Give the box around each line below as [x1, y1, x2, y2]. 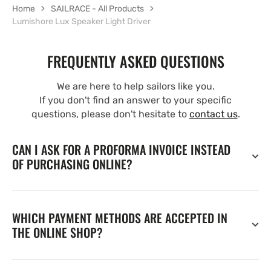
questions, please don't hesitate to [31, 108, 189, 120]
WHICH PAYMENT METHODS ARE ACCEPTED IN [12, 208, 227, 227]
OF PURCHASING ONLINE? [12, 154, 132, 173]
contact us [189, 108, 238, 120]
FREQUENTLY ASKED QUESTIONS [47, 50, 224, 72]
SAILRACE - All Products [51, 3, 144, 14]
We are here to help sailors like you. [56, 80, 215, 92]
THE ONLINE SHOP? [12, 223, 103, 241]
